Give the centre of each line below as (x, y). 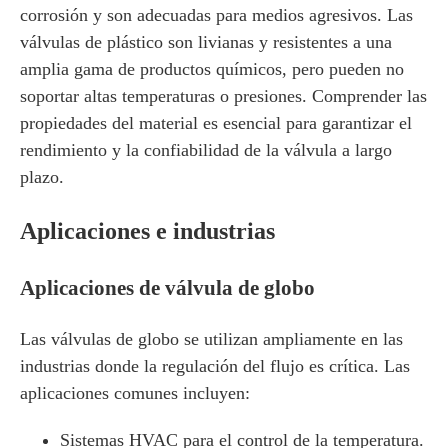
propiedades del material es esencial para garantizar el (216, 123)
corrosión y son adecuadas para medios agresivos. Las (216, 15)
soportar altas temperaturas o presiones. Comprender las (223, 96)
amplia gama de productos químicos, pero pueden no (212, 69)
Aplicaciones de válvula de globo (167, 288)
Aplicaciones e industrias (147, 231)
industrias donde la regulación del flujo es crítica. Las (215, 366)
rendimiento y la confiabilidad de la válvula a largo (206, 150)
